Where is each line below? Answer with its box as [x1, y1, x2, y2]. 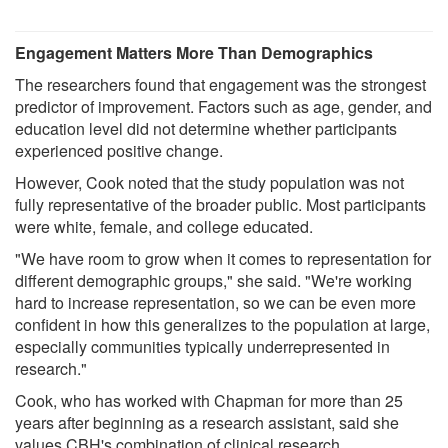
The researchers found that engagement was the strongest [15, 73, 426, 97]
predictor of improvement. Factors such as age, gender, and [15, 95, 432, 119]
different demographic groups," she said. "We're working [15, 269, 412, 293]
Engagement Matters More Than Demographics [15, 41, 373, 65]
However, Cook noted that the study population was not [15, 171, 404, 195]
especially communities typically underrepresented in [15, 335, 390, 359]
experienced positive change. [15, 139, 223, 163]
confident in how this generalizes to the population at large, [15, 313, 430, 337]
